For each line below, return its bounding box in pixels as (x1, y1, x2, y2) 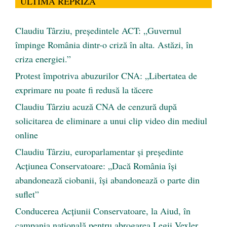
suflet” (15, 188, 39, 201)
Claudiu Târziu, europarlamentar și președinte (15, 145, 183, 158)
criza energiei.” (15, 53, 71, 65)
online (15, 129, 38, 141)
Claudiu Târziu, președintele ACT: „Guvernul (15, 24, 181, 37)
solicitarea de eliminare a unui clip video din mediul (15, 115, 207, 127)
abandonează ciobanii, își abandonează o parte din (15, 174, 200, 186)
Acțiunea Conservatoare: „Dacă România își (15, 160, 177, 172)
